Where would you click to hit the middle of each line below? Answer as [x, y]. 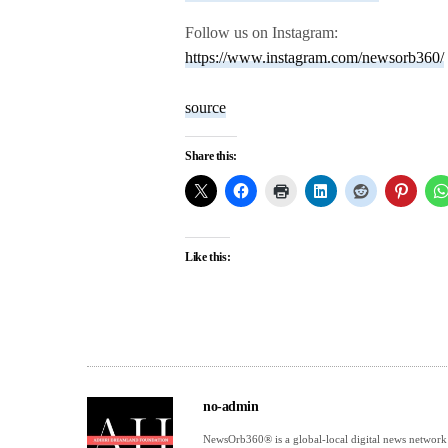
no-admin [231, 406]
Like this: [208, 256]
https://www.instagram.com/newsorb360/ [314, 57]
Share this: [211, 155]
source [205, 107]
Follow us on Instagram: [262, 32]
